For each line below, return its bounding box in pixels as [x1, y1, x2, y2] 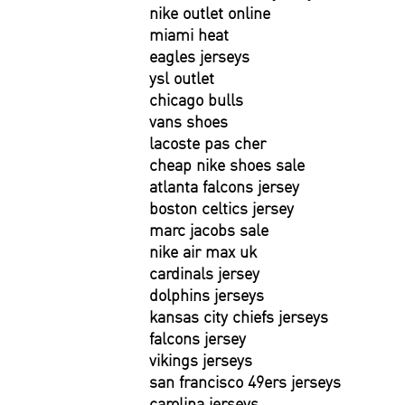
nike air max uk [149, 241, 257, 262]
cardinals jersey [149, 263, 259, 284]
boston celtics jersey [149, 198, 294, 219]
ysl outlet [149, 68, 214, 89]
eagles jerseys [149, 46, 250, 67]
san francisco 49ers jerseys [149, 372, 341, 392]
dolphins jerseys [149, 285, 264, 306]
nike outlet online [149, 3, 270, 24]
